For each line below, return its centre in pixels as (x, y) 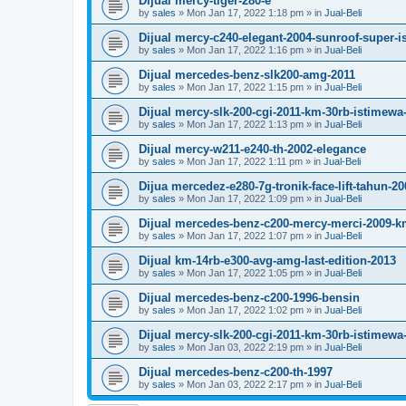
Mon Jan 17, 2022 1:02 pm (245, 310)
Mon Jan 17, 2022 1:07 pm (245, 236)
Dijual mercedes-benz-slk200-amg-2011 (247, 75)
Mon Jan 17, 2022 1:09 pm (245, 198)
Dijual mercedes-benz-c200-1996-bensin (249, 298)
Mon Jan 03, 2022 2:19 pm (245, 347)
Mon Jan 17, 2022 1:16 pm (245, 50)
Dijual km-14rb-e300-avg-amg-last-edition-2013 (267, 261)
